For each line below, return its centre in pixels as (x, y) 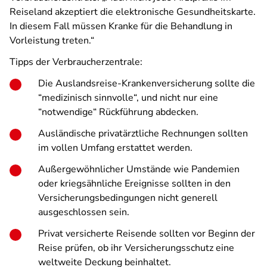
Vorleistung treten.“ (52, 41)
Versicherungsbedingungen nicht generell (128, 198)
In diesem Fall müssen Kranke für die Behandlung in (121, 26)
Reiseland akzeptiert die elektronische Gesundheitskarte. (133, 12)
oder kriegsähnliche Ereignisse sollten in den (134, 184)
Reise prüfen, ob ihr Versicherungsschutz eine (136, 248)
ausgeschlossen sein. (84, 212)
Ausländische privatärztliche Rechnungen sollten (143, 133)
